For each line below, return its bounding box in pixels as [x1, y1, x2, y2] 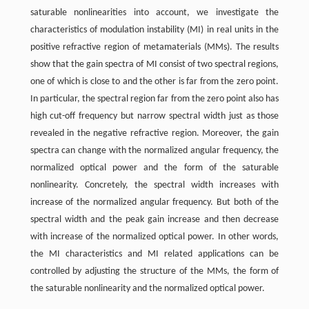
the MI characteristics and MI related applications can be [30, 249, 279, 260]
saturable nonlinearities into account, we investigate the [30, 8, 279, 19]
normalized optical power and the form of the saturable [30, 163, 279, 174]
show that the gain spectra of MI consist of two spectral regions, [30, 59, 279, 70]
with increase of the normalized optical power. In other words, [30, 232, 279, 243]
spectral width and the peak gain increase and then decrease [30, 215, 279, 226]
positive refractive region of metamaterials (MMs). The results [30, 42, 279, 53]
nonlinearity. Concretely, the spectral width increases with [30, 180, 279, 191]
